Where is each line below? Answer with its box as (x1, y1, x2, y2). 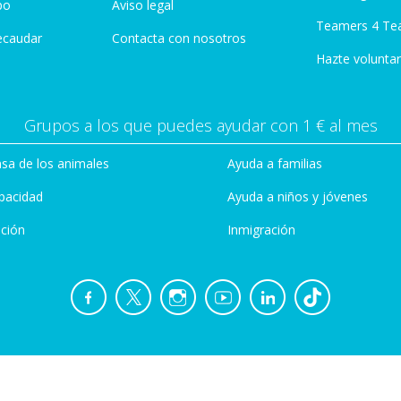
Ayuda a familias (227, 155, 322, 172)
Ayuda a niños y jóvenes (227, 188, 368, 205)
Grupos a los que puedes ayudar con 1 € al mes (23, 115, 378, 136)
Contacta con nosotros (112, 30, 246, 47)
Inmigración (227, 221, 295, 238)
